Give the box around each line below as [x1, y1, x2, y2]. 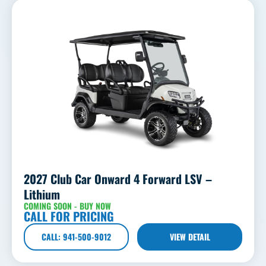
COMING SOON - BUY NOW [24, 199, 111, 212]
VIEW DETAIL [169, 230, 210, 243]
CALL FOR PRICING [24, 207, 114, 225]
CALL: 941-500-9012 [41, 230, 111, 243]
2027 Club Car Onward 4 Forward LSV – [24, 169, 212, 188]
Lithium [24, 185, 60, 203]
